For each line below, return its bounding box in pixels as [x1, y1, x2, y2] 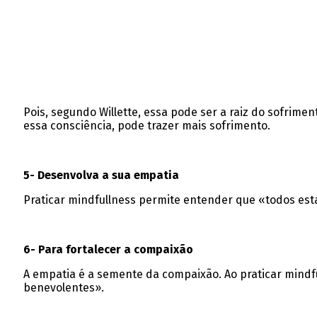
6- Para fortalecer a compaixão [23, 242, 193, 256]
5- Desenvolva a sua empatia [23, 168, 179, 182]
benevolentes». [23, 280, 104, 294]
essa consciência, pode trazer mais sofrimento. [23, 118, 270, 132]
